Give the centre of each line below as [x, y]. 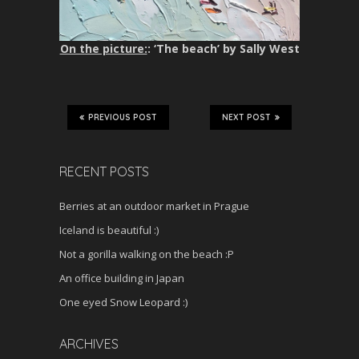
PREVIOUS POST [123, 118]
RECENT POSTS [104, 172]
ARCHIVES [89, 344]
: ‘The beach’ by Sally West [223, 49]
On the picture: [103, 49]
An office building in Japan [122, 278]
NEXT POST [246, 118]
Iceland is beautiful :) [109, 230]
